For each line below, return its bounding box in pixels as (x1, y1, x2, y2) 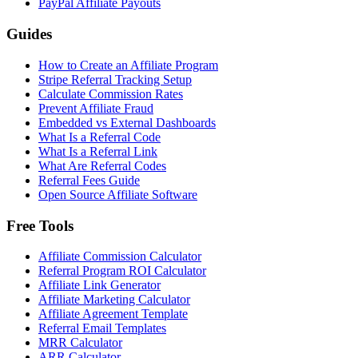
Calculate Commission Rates (38, 86, 183, 101)
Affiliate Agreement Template (38, 307, 188, 321)
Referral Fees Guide (38, 173, 140, 187)
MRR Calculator (38, 336, 122, 350)
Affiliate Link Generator (38, 278, 161, 292)
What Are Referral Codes (38, 158, 166, 173)
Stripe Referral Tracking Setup (38, 72, 192, 86)
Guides (6, 26, 52, 43)
